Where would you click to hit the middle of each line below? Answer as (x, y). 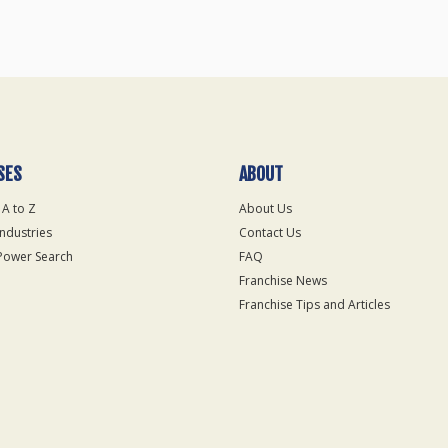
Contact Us (270, 232)
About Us (265, 208)
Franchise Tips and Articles (314, 304)
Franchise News (283, 280)
